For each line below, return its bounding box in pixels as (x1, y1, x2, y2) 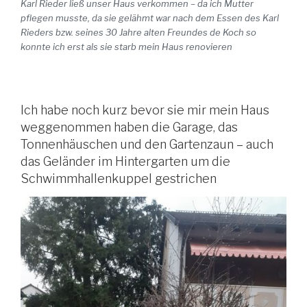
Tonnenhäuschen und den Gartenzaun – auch (21, 137, 273, 152)
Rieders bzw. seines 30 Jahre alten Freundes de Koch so (21, 27, 256, 38)
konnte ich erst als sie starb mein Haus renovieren (21, 41, 232, 53)
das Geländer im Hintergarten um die (21, 154, 230, 169)
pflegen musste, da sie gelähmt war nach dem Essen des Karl (21, 12, 279, 24)
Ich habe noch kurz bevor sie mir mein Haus (21, 103, 269, 118)
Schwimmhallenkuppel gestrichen (21, 171, 217, 186)
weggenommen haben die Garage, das (21, 120, 238, 135)
